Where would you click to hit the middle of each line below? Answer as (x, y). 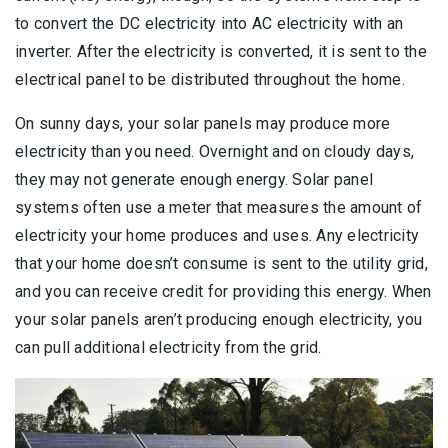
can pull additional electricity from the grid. (168, 348)
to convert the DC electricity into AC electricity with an (209, 24)
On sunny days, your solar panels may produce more (203, 124)
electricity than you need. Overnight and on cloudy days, (214, 152)
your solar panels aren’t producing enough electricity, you (219, 320)
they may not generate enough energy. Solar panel (194, 180)
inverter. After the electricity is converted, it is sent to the (221, 52)
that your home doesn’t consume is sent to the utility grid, (221, 264)
